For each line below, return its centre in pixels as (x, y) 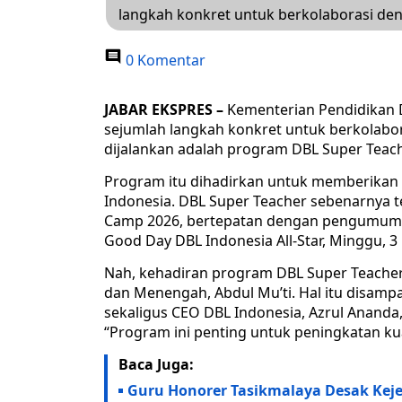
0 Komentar (164, 61)
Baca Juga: (156, 365)
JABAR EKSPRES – (164, 110)
